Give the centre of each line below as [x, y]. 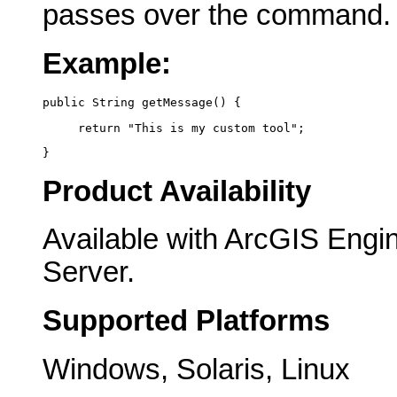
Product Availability [177, 191]
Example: [107, 63]
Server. [89, 272]
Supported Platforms [186, 321]
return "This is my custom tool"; [174, 128]
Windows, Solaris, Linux [196, 369]
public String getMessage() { [142, 103]
